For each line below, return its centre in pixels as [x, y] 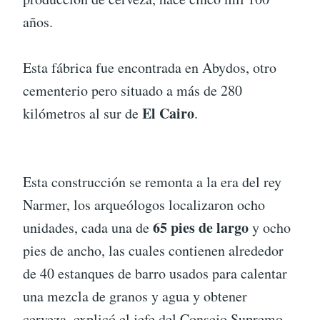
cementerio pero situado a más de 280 [132, 91]
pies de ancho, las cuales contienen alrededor [153, 251]
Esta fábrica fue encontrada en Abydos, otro [150, 68]
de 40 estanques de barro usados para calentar [155, 274]
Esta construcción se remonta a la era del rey [152, 182]
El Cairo [166, 114]
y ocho [270, 228]
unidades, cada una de [88, 228]
